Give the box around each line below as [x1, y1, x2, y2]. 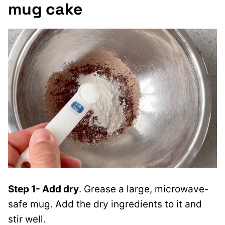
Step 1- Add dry [8, 183, 79, 195]
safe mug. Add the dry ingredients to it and [8, 198, 202, 210]
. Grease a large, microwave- [79, 183, 209, 195]
